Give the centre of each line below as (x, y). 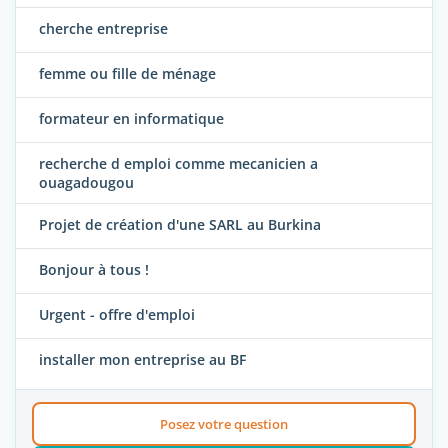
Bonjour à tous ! (94, 270)
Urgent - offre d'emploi (117, 315)
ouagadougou (86, 183)
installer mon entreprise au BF (142, 360)
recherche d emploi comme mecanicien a (178, 164)
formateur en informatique (131, 119)
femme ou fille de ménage (127, 74)
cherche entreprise (103, 29)
